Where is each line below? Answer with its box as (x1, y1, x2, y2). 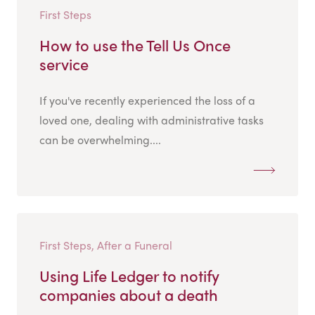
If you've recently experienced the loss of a (39, 92, 255, 109)
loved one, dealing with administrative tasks (39, 112, 264, 129)
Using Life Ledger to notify (39, 264, 219, 288)
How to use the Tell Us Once (39, 34, 231, 57)
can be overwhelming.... (39, 131, 161, 148)
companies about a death (39, 283, 218, 307)
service (39, 53, 89, 76)
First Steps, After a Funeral (39, 237, 172, 254)
